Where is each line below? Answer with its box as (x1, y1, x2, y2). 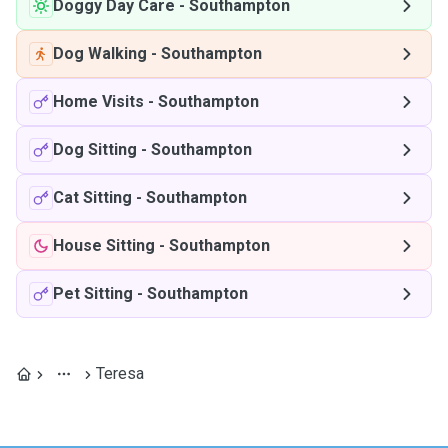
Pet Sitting (53, 284, 133, 303)
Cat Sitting (53, 188, 132, 207)
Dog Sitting (53, 140, 137, 159)
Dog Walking (53, 44, 147, 63)
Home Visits (53, 92, 144, 111)
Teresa (96, 364, 144, 383)
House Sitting (53, 236, 155, 255)
